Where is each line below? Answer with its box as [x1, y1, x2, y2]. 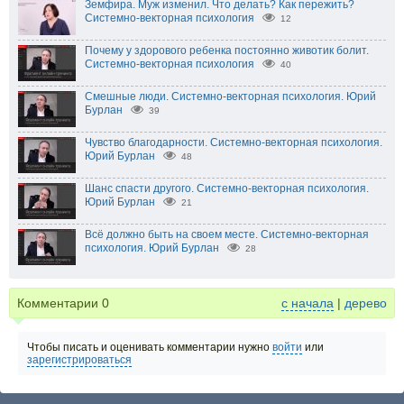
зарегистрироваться [27, 353, 132, 367]
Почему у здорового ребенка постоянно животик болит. [85, 44, 369, 58]
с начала [281, 296, 334, 311]
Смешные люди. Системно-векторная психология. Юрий [85, 90, 376, 104]
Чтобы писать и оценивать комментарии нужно [27, 341, 272, 354]
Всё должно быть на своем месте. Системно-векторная [85, 228, 369, 242]
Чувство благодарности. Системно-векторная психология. [85, 136, 382, 150]
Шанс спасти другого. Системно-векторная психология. [85, 182, 369, 196]
